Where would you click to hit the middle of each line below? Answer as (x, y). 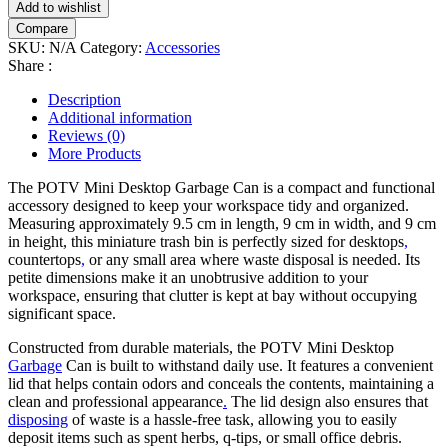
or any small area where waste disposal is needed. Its (252, 259)
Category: (112, 47)
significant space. (62, 313)
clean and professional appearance (115, 401)
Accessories (182, 47)
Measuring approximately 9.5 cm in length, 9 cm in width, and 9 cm (222, 223)
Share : (30, 65)
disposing (38, 419)
